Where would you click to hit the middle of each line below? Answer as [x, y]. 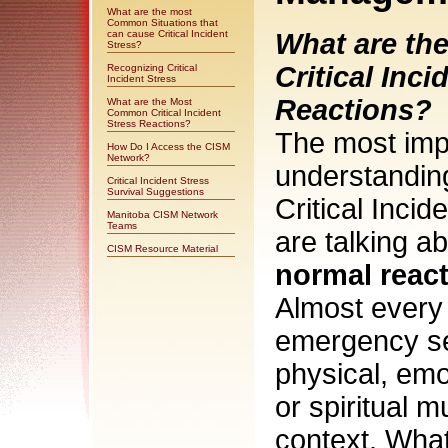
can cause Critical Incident [167, 33]
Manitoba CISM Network [162, 214]
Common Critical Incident [164, 112]
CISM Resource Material [162, 248]
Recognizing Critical [152, 67]
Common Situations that [162, 22]
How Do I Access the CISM [168, 146]
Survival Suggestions [155, 191]
